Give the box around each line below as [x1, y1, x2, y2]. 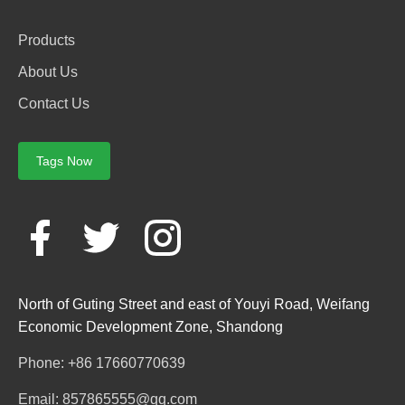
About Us [18, 63, 78, 80]
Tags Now [36, 153, 92, 168]
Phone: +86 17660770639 [18, 354, 185, 371]
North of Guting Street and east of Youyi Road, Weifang [18, 296, 370, 312]
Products [18, 32, 75, 48]
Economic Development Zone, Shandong [18, 318, 283, 334]
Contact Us [18, 95, 89, 111]
